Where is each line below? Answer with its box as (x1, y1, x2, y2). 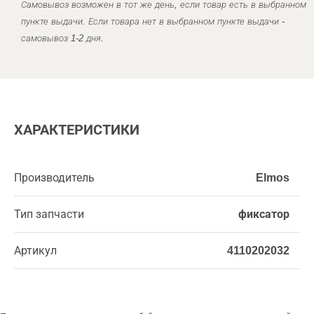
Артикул (14, 245, 57, 257)
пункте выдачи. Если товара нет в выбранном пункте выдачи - (21, 16, 285, 27)
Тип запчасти (14, 208, 84, 220)
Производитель (14, 172, 95, 184)
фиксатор (238, 208, 289, 220)
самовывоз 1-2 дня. (21, 33, 104, 43)
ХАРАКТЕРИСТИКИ (14, 122, 139, 137)
